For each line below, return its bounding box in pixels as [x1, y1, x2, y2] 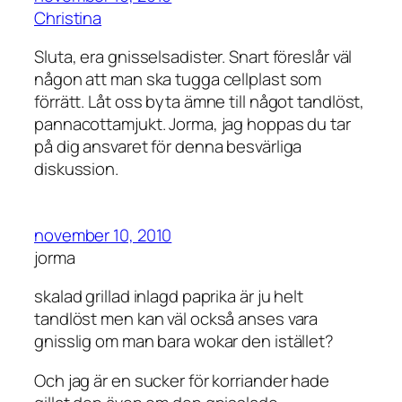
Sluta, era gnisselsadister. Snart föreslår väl [34, 45, 353, 69]
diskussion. [34, 157, 118, 181]
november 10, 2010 [34, 223, 172, 247]
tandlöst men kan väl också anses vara [34, 307, 319, 331]
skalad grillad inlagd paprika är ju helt [34, 284, 303, 309]
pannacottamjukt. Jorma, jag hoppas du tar [34, 112, 351, 136]
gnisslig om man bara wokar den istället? [34, 329, 334, 354]
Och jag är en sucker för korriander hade [34, 368, 329, 392]
